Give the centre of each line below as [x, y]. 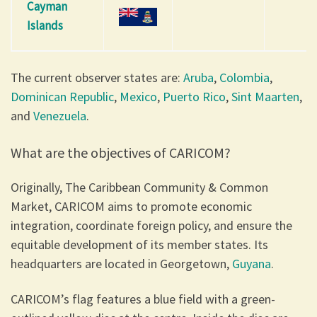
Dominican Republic [62, 96]
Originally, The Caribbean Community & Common [139, 188]
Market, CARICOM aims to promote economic [131, 207]
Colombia [244, 77]
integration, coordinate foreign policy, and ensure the [151, 226]
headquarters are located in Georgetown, [121, 264]
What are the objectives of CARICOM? [121, 152]
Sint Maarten [265, 96]
